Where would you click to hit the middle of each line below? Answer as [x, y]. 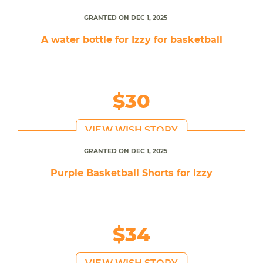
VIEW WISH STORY [131, 130]
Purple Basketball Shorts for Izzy [131, 173]
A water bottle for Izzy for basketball [131, 39]
